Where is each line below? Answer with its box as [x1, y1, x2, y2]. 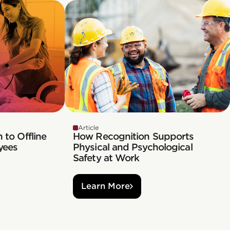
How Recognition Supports [73, 130, 194, 142]
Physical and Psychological [73, 141, 193, 152]
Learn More [81, 181, 130, 191]
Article [78, 123, 99, 131]
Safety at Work [73, 152, 140, 163]
